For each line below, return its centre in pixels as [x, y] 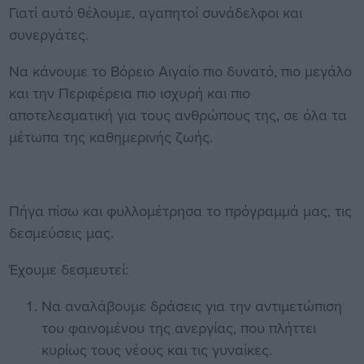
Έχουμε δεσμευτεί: [68, 270]
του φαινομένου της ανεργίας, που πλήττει [178, 328]
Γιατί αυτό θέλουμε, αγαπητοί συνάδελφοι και [155, 13]
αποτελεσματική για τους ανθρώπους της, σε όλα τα [178, 115]
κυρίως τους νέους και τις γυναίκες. [156, 350]
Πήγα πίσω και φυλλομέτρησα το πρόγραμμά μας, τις [180, 211]
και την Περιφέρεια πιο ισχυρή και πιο [129, 93]
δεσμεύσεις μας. [61, 233]
